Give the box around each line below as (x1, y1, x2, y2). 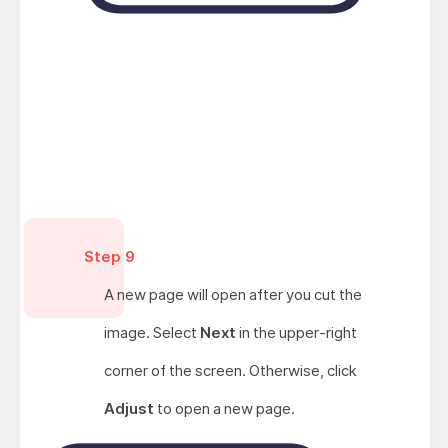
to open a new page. (156, 399, 295, 419)
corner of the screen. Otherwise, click (103, 361, 357, 381)
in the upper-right (238, 323, 357, 343)
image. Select (103, 323, 200, 343)
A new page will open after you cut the (103, 285, 362, 305)
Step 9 (83, 247, 135, 267)
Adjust (103, 399, 157, 419)
